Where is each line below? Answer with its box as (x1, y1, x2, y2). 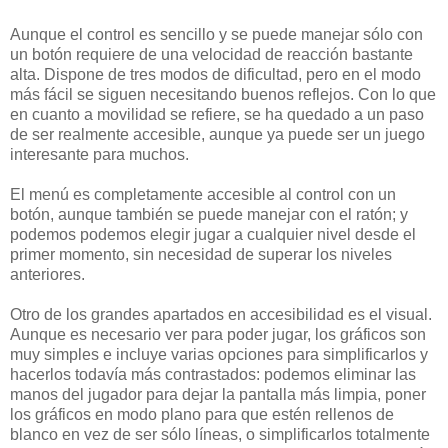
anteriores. (10, 266, 85, 284)
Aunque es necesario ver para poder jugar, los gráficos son (10, 326, 426, 344)
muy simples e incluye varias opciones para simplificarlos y (10, 346, 428, 364)
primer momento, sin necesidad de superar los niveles (10, 246, 392, 264)
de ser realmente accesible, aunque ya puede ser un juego (10, 126, 425, 144)
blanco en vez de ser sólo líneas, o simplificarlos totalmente (10, 426, 430, 444)
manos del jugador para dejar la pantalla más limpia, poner (10, 386, 426, 404)
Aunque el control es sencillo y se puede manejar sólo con (10, 26, 423, 44)
